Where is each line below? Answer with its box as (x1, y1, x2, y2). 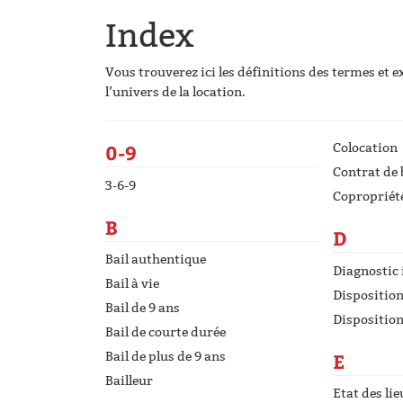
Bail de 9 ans (105, 300, 180, 316)
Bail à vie (105, 276, 159, 291)
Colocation (333, 140, 398, 156)
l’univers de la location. (105, 85, 246, 100)
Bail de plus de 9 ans (105, 349, 226, 364)
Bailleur (105, 373, 153, 389)
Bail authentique (105, 252, 206, 267)
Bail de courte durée (105, 325, 226, 340)
